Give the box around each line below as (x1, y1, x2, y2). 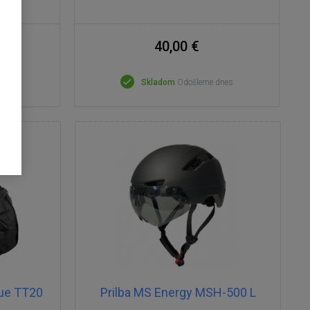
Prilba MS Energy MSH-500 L (100, 285, 256, 300)
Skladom (140, 77, 175, 87)
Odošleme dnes (176, 77, 233, 87)
